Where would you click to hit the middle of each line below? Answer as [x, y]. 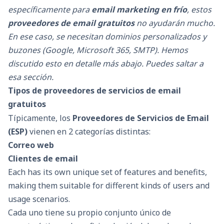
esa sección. [31, 77]
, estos [199, 9]
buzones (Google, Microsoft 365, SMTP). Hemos [98, 50]
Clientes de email [43, 159]
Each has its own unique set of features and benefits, [107, 172]
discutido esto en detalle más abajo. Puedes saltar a [106, 63]
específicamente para [50, 9]
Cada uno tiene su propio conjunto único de [89, 213]
